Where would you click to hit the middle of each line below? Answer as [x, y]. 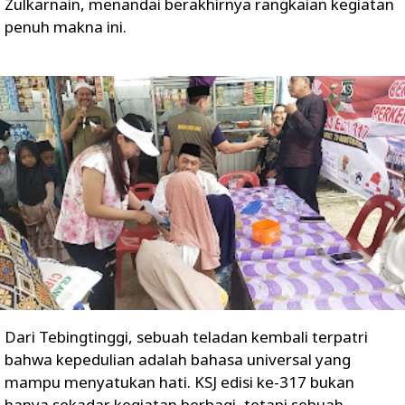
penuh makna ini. [66, 27]
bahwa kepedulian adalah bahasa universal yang [178, 359]
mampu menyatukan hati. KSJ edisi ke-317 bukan [179, 381]
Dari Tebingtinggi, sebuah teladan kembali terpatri [186, 336]
